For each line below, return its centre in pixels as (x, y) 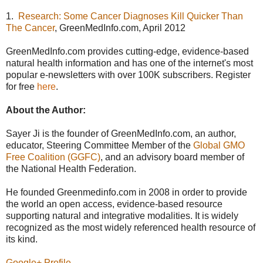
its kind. (22, 240)
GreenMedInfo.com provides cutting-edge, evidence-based (127, 52)
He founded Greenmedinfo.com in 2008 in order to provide (127, 193)
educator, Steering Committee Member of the (100, 146)
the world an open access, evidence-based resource (114, 204)
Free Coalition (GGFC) (53, 157)
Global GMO (219, 146)
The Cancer (30, 28)
